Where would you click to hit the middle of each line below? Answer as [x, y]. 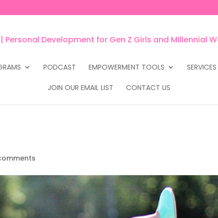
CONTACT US [148, 88]
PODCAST [59, 67]
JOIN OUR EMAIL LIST [81, 88]
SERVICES [201, 67]
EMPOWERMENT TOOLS [126, 67]
